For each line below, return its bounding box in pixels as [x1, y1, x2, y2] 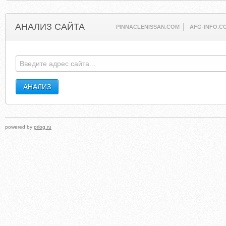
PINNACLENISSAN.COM [116, 24, 180, 30]
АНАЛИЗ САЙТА [15, 22, 85, 32]
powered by [5, 124, 34, 130]
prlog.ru [34, 124, 51, 130]
